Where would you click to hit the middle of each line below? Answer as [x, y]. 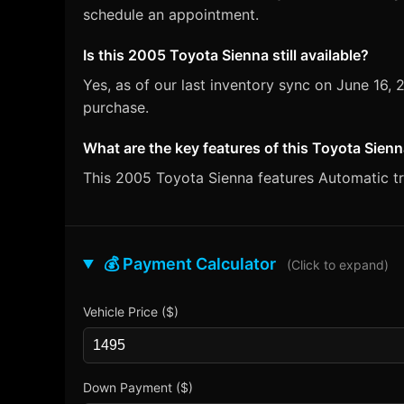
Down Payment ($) [138, 387]
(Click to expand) [338, 265]
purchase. [116, 107]
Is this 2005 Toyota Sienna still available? [226, 55]
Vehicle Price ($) [131, 312]
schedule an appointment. [171, 14]
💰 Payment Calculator [190, 264]
